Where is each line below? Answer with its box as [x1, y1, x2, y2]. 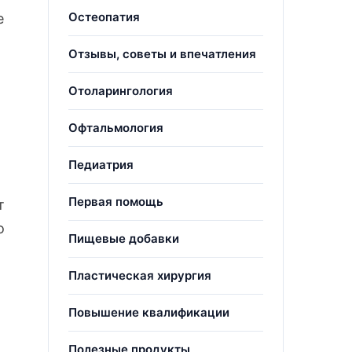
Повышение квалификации [68, 305, 229, 320]
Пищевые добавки [68, 231, 179, 246]
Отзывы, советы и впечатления [68, 46, 256, 61]
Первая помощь [68, 194, 163, 209]
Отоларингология [68, 83, 173, 98]
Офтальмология [68, 120, 163, 135]
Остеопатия [68, 9, 140, 24]
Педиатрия [68, 157, 134, 172]
